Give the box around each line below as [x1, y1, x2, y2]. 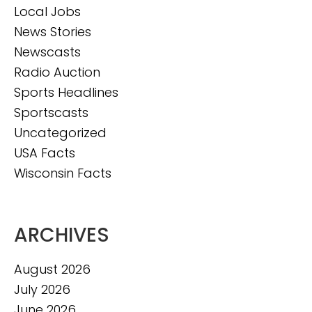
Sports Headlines [14, 83, 118, 101]
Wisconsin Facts [14, 164, 111, 182]
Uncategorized [14, 123, 107, 141]
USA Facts [14, 143, 75, 162]
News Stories [14, 22, 91, 40]
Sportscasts [14, 103, 88, 121]
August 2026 [14, 260, 91, 278]
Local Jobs [14, 2, 81, 20]
